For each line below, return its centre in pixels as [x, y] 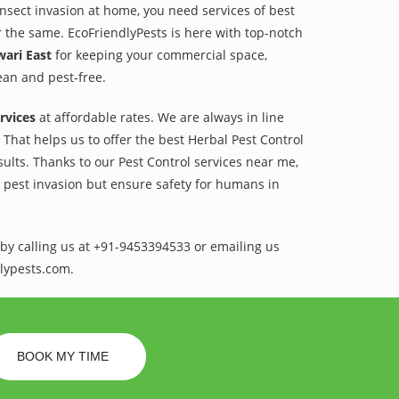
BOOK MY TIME [65, 356]
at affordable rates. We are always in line [160, 117]
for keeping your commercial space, [159, 55]
